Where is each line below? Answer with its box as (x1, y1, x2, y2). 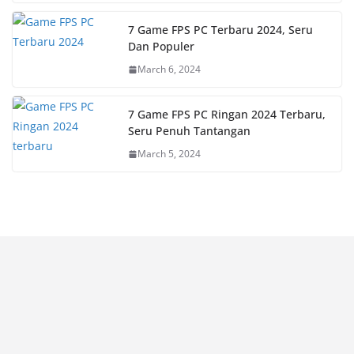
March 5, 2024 (137, 147, 201, 160)
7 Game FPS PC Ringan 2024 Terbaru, (128, 107, 326, 122)
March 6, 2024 (137, 62, 201, 76)
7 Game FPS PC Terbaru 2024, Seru (128, 22, 313, 37)
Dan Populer (128, 39, 194, 54)
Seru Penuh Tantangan (128, 123, 250, 138)
